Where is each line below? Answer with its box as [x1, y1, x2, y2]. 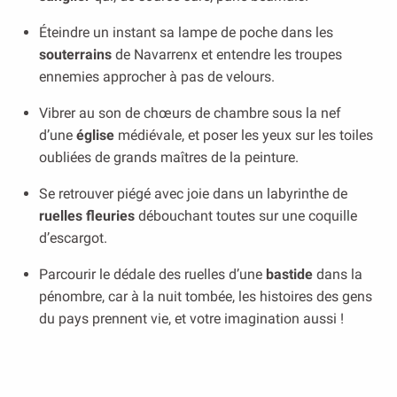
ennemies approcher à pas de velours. [39, 68, 275, 85]
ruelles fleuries [39, 207, 135, 224]
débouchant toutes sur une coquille [135, 207, 357, 224]
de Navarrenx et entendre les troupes [112, 46, 342, 63]
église [76, 127, 114, 144]
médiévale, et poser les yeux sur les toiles [114, 127, 373, 144]
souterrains [39, 46, 112, 63]
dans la [313, 266, 362, 283]
